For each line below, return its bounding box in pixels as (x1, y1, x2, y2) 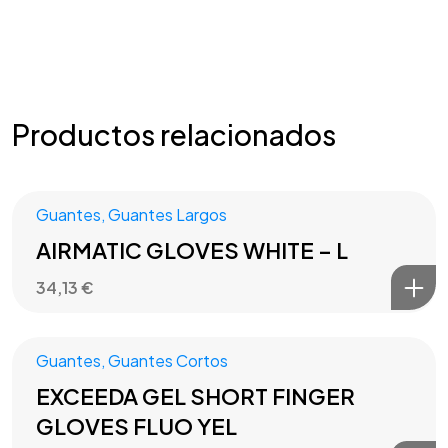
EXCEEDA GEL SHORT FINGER (36, 382, 355, 411)
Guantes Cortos (108, 350, 228, 372)
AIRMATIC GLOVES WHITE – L (36, 236, 348, 265)
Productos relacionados (12, 116, 336, 153)
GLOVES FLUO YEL (36, 412, 237, 441)
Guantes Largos (108, 204, 227, 226)
